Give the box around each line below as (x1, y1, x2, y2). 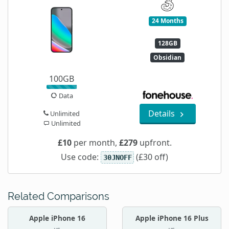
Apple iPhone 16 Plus (135, 213, 209, 223)
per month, (71, 137, 119, 149)
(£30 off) (133, 151, 168, 163)
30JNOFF (103, 153, 132, 162)
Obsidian (153, 53, 181, 62)
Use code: (61, 151, 101, 163)
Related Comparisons (8, 190, 109, 203)
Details (148, 108, 177, 120)
